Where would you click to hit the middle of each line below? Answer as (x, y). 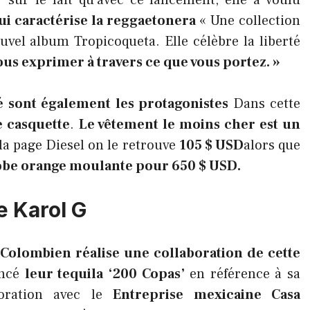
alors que (272, 145)
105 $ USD (211, 145)
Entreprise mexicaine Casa (207, 295)
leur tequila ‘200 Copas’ (107, 274)
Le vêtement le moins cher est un (190, 125)
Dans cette (267, 104)
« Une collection (248, 21)
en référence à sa (245, 274)
